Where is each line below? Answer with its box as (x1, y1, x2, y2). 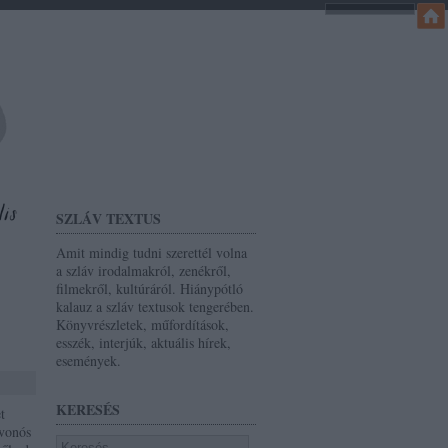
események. (56, 351, 121, 370)
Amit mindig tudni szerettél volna (56, 243, 247, 262)
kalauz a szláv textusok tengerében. (56, 297, 254, 316)
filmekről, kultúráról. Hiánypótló (56, 279, 243, 298)
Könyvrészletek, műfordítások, (56, 315, 229, 334)
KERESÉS (56, 399, 120, 420)
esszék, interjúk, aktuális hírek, (56, 333, 231, 352)
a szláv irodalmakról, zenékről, (56, 261, 231, 280)
